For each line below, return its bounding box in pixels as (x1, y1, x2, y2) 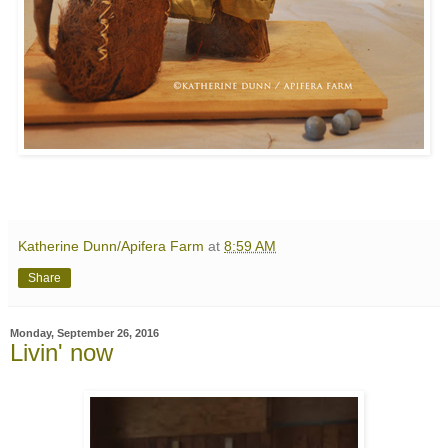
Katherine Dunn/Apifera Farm (18, 238, 204, 255)
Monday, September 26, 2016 (10, 327, 159, 340)
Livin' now (10, 339, 113, 367)
